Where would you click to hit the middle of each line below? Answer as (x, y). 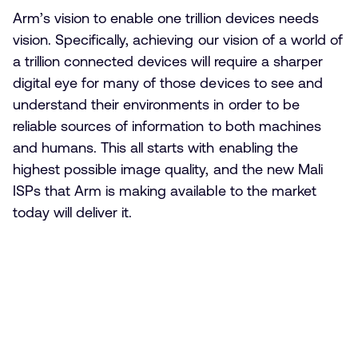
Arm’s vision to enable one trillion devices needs (166, 18)
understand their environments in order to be (156, 105)
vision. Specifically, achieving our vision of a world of (178, 40)
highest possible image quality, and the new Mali (168, 169)
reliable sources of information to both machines (167, 126)
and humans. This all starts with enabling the (155, 148)
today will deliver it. (73, 213)
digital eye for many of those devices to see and (168, 83)
